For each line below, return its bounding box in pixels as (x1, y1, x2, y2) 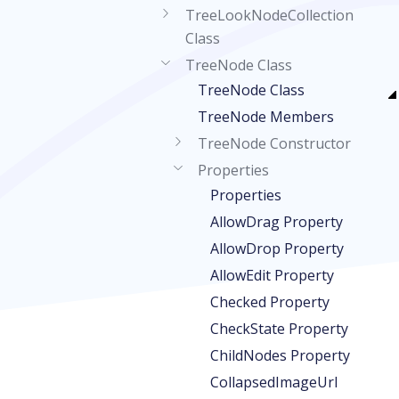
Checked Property (210, 292, 330, 312)
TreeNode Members (198, 107, 334, 126)
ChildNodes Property (210, 346, 350, 365)
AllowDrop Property (210, 239, 344, 258)
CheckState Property (210, 319, 348, 338)
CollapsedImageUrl (210, 372, 338, 392)
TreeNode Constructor (198, 134, 351, 153)
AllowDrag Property (210, 212, 343, 232)
